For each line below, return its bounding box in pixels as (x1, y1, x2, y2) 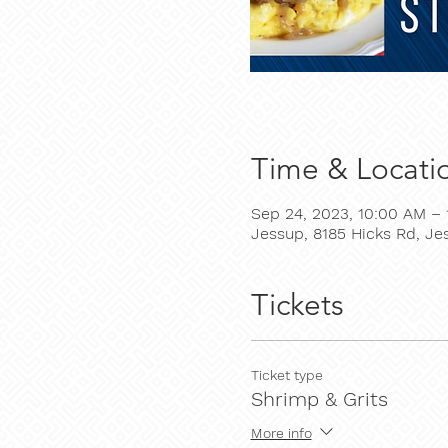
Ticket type (250, 367, 323, 383)
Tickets (250, 287, 344, 323)
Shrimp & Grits (250, 387, 388, 411)
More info (250, 424, 312, 441)
